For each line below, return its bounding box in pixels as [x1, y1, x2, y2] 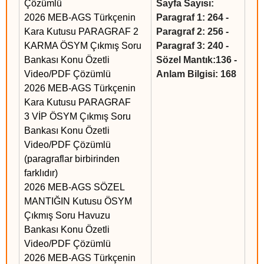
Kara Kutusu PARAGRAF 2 [24, 27, 138, 37]
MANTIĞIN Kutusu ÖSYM [24, 196, 132, 207]
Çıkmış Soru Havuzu [24, 210, 110, 221]
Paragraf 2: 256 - [156, 27, 229, 37]
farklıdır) [24, 168, 58, 179]
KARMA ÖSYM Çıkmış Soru [24, 41, 141, 51]
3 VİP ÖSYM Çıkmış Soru [24, 111, 131, 122]
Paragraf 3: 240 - [156, 41, 229, 51]
